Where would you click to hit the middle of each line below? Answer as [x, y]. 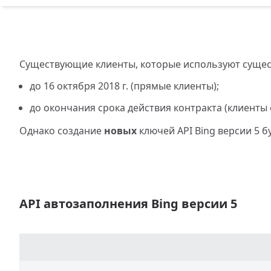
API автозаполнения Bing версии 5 [128, 204]
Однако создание [62, 131]
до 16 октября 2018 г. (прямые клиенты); [124, 86]
